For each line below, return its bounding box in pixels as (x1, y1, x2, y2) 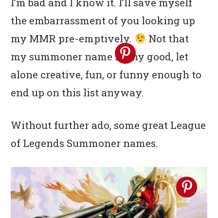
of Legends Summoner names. (11, 136, 159, 150)
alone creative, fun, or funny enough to (11, 67, 202, 81)
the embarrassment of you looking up (11, 13, 196, 27)
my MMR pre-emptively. (11, 31, 135, 45)
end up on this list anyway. (11, 85, 145, 99)
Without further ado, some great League (11, 118, 206, 132)
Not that (146, 31, 189, 45)
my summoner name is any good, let (11, 49, 189, 63)
